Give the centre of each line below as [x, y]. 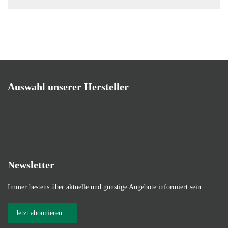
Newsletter [31, 165]
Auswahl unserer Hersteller [68, 86]
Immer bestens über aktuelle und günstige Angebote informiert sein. [105, 187]
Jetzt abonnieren [39, 213]
